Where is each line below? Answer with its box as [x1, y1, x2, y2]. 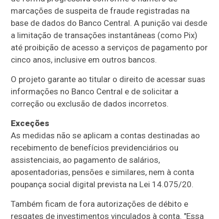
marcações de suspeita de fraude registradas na [11, 5, 190, 16]
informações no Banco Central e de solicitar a [11, 86, 179, 96]
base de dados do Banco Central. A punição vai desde [11, 18, 208, 28]
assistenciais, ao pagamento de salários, [11, 154, 160, 165]
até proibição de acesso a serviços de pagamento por [11, 42, 208, 52]
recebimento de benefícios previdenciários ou [11, 142, 179, 153]
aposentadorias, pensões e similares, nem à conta [11, 167, 195, 177]
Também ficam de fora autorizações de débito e [11, 198, 189, 209]
